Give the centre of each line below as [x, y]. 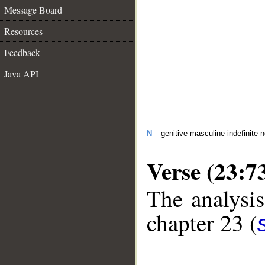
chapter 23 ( [202, 223]
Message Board [33, 10]
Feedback [22, 52]
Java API [21, 74]
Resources [23, 31]
